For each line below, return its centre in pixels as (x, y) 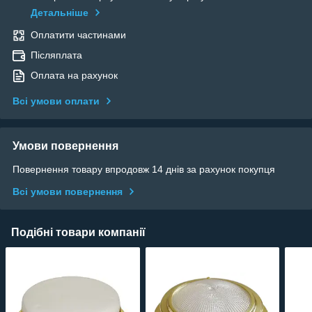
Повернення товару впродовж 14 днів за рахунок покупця (144, 170)
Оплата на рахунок (74, 76)
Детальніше (60, 13)
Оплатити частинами (78, 35)
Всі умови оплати (56, 101)
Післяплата (56, 55)
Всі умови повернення (68, 192)
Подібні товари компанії (78, 233)
